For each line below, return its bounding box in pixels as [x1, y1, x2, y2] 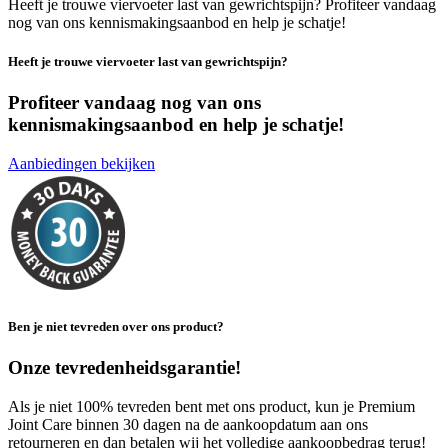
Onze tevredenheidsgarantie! [8, 356, 241, 378]
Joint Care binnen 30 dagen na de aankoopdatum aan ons [8, 415, 368, 433]
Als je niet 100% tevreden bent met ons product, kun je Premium [8, 397, 415, 415]
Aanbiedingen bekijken [8, 154, 155, 172]
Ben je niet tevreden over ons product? [8, 318, 224, 334]
